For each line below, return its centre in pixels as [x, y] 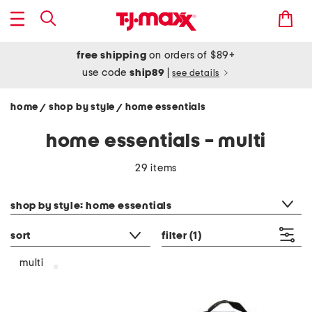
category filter [43, 188]
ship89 [148, 73]
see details [196, 73]
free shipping [112, 55]
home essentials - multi [156, 141]
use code [106, 73]
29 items [156, 168]
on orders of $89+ [191, 55]
